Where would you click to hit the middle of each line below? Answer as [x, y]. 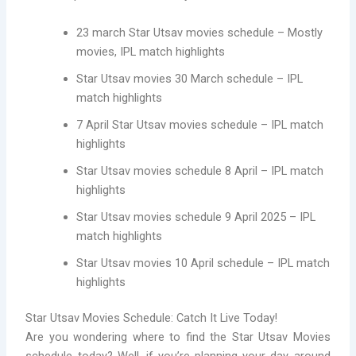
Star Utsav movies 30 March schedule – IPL [190, 78]
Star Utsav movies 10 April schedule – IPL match [203, 263]
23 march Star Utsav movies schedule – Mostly [200, 32]
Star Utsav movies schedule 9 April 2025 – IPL [196, 217]
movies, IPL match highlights [151, 51]
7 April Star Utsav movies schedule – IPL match [200, 124]
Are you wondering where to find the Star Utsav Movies [178, 337]
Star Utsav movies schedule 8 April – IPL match [200, 170]
